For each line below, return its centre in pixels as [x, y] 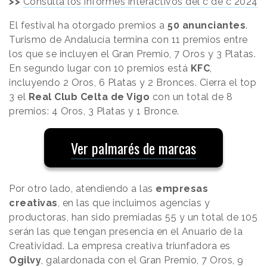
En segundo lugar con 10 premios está [100, 68]
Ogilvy [25, 260]
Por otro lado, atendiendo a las [82, 188]
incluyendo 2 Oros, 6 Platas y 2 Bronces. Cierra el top [133, 82]
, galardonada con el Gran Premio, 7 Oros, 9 [142, 260]
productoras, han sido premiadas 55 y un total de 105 [133, 217]
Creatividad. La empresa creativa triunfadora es [120, 246]
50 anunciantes [207, 25]
